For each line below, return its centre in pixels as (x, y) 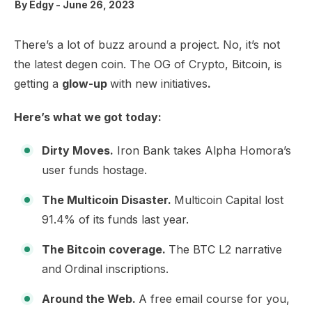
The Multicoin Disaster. (108, 200)
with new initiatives (159, 84)
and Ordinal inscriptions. (105, 269)
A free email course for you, (214, 299)
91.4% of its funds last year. (115, 219)
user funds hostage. (94, 170)
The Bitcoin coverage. (105, 249)
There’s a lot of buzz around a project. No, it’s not (147, 45)
